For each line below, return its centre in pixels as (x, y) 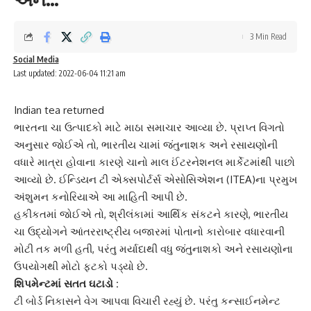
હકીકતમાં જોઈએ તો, (61, 214)
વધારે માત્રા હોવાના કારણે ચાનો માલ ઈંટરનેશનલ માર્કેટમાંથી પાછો (154, 162)
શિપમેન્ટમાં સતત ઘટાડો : (66, 283)
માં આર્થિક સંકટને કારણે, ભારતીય (216, 214)
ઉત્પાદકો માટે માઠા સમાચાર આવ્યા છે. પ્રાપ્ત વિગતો (173, 127)
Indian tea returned (59, 110)
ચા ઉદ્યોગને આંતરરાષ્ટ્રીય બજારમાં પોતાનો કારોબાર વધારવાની (149, 231)
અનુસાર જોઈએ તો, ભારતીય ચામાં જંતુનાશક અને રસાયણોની (146, 144)
